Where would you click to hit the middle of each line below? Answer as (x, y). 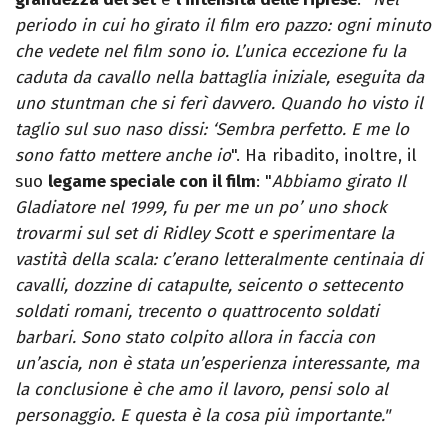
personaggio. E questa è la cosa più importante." (202, 416)
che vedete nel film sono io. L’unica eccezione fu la (210, 52)
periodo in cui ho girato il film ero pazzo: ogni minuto (223, 26)
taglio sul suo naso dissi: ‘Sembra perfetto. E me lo (212, 130)
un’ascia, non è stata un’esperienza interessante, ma (217, 364)
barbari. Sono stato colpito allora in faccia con (195, 338)
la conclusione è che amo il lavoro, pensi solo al (201, 390)
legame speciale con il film (152, 182)
